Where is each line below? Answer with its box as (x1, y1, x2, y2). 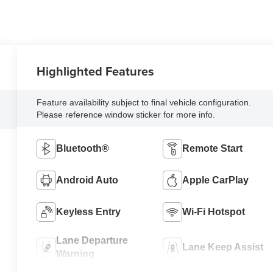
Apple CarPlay (182, 175, 249, 186)
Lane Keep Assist (182, 242, 263, 253)
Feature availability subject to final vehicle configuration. (37, 97, 252, 108)
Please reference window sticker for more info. (37, 110, 216, 120)
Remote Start (182, 143, 243, 154)
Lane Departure (56, 235, 129, 246)
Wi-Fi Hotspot (182, 207, 245, 218)
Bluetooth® (56, 143, 110, 154)
